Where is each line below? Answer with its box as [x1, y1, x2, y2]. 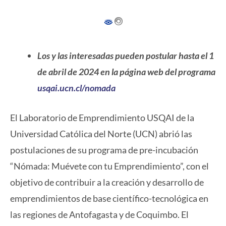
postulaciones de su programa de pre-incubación [10, 144, 198, 156]
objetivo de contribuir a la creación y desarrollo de [10, 177, 204, 188]
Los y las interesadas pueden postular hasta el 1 [37, 50, 214, 62]
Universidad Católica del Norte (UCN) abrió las [10, 128, 192, 140]
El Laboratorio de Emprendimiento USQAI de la [10, 112, 194, 124]
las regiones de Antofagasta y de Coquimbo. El [10, 209, 189, 220]
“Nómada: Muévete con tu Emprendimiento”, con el [10, 160, 209, 172]
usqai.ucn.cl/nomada [37, 82, 116, 94]
